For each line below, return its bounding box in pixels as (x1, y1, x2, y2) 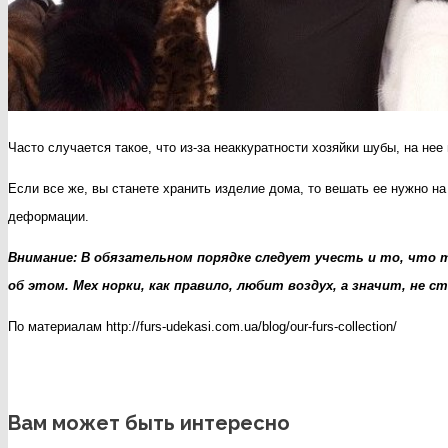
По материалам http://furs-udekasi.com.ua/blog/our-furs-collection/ (8, 318, 397, 334)
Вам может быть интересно (8, 410, 290, 435)
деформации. (8, 208, 89, 224)
